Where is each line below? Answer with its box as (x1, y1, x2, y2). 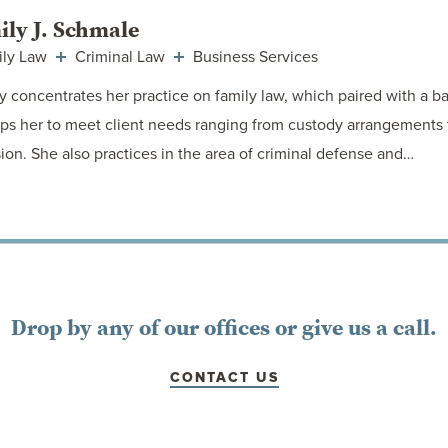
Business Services (189, 47, 318, 67)
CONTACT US (169, 369, 279, 386)
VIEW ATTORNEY (155, 290, 293, 307)
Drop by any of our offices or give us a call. (11, 314, 437, 342)
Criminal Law (71, 47, 169, 67)
